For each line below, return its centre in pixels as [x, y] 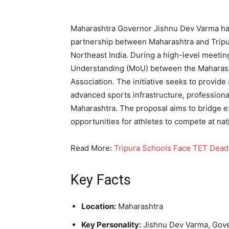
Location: [99, 207]
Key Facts [101, 180]
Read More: [92, 148]
